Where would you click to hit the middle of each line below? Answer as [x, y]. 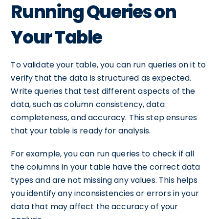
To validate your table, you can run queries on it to [109, 65]
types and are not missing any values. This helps [104, 180]
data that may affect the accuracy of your [95, 207]
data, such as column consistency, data [88, 104]
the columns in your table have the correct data [106, 167]
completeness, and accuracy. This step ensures [104, 118]
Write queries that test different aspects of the [103, 91]
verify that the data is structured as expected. [101, 78]
